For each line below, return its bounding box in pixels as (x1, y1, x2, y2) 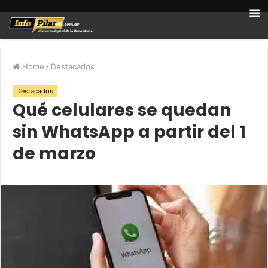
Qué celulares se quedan (13, 99, 231, 122)
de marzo (13, 142, 96, 165)
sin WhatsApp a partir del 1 (13, 120, 246, 144)
